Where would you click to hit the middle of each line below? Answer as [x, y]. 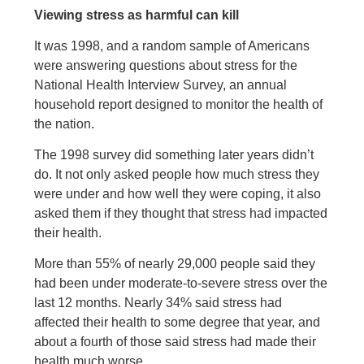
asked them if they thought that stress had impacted [181, 213]
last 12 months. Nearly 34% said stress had [158, 303]
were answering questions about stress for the [166, 65]
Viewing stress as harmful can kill [137, 15]
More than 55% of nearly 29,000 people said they [175, 264]
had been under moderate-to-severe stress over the [181, 283]
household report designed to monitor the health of [179, 104]
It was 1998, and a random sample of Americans [172, 46]
